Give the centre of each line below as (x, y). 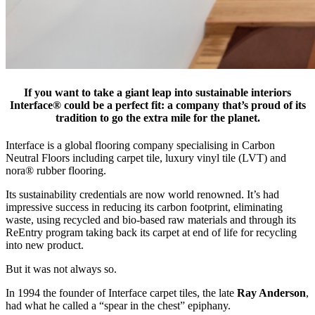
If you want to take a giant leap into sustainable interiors (157, 93)
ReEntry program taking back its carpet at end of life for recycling (151, 233)
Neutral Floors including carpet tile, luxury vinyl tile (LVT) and (146, 158)
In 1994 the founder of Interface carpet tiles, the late (121, 293)
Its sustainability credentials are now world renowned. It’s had (142, 195)
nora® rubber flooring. (56, 171)
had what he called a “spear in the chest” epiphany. (118, 306)
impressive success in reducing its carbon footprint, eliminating (144, 207)
